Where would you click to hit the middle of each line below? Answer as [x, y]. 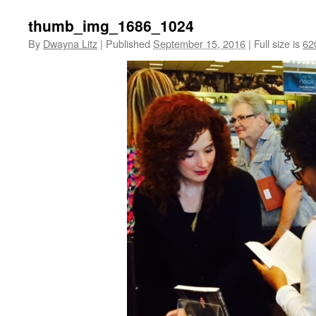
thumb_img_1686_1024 [111, 25]
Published [128, 43]
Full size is [277, 43]
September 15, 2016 [199, 43]
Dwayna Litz [70, 43]
